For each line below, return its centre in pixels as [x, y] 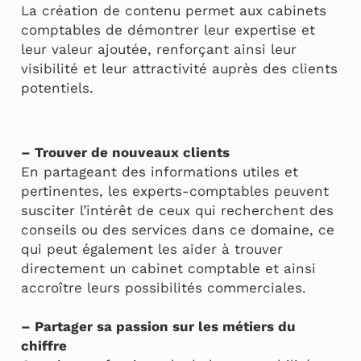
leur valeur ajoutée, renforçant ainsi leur [159, 50]
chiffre [46, 346]
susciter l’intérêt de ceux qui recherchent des [177, 211]
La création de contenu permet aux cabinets [174, 11]
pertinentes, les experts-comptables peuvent [175, 191]
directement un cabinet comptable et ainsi [168, 269]
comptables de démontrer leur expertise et [168, 30]
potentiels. [57, 88]
